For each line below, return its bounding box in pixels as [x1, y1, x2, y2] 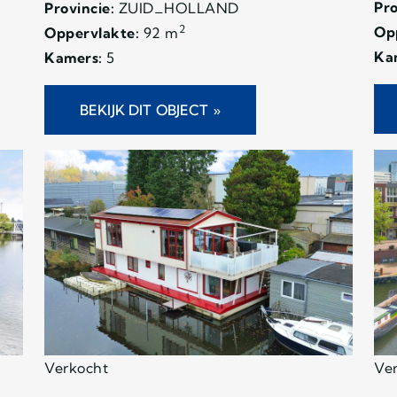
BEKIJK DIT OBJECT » [80, 100, 221, 119]
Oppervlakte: [44, 23, 139, 42]
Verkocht [44, 358, 108, 377]
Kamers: [44, 48, 103, 66]
